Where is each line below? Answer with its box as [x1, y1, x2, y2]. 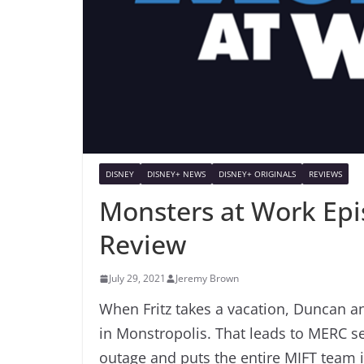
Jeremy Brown [175, 271, 239, 285]
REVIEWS [309, 167, 342, 180]
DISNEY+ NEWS [147, 167, 206, 180]
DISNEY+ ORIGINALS [219, 167, 296, 180]
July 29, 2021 [109, 271, 166, 285]
